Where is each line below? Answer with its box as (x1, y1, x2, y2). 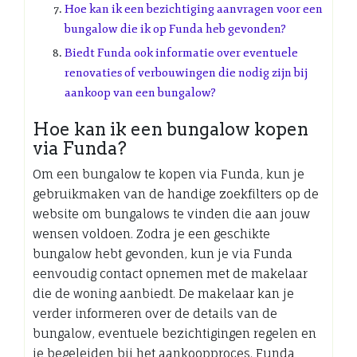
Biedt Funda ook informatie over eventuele (65, 45, 298, 61)
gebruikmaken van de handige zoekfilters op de (33, 186, 319, 202)
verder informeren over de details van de (33, 305, 277, 321)
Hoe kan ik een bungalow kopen (33, 118, 308, 139)
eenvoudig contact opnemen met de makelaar (33, 265, 308, 281)
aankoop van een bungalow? (65, 84, 216, 100)
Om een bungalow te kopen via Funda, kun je (33, 166, 304, 182)
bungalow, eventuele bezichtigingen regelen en (33, 325, 316, 341)
